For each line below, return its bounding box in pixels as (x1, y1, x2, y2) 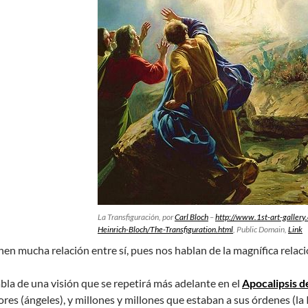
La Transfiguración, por (98, 212, 175, 222)
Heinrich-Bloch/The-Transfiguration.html (98, 224, 233, 234)
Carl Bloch (175, 212, 208, 222)
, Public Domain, (233, 224, 288, 234)
